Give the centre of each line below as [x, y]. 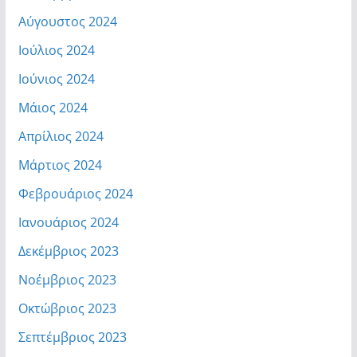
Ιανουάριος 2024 [68, 222]
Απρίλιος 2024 [61, 136]
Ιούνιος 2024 [56, 78]
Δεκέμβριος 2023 [68, 251]
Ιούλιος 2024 [56, 50]
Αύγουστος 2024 [67, 21]
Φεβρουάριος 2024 [75, 193]
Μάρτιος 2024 [60, 165]
